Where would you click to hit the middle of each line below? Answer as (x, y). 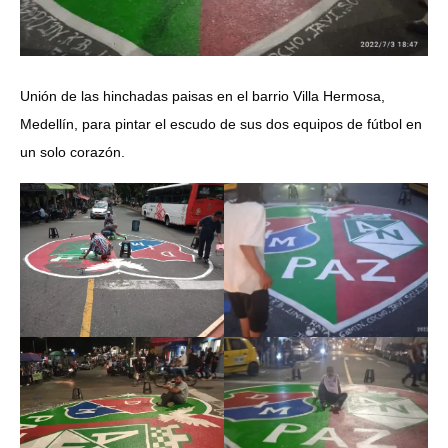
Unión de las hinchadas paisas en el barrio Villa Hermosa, (202, 96)
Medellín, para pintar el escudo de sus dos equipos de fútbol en (221, 124)
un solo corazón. (72, 152)
